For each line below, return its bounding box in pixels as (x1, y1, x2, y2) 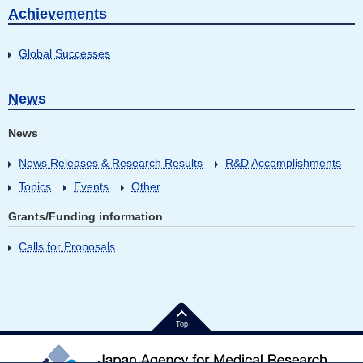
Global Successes (19, 47, 110, 61)
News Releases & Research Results (19, 156, 203, 170)
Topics (19, 180, 51, 194)
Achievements (8, 6, 107, 23)
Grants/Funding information (8, 210, 163, 224)
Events (74, 180, 109, 194)
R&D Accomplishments (225, 156, 341, 170)
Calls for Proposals (19, 240, 115, 254)
